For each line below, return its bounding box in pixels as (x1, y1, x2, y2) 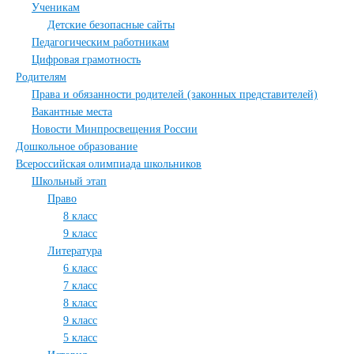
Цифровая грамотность (32, 54, 141, 66)
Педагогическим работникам (32, 36, 169, 48)
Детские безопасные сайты (47, 19, 175, 31)
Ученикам (32, 2, 80, 13)
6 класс (63, 262, 97, 274)
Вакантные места (32, 106, 112, 118)
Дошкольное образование (16, 141, 137, 153)
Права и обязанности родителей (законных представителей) (32, 88, 318, 100)
